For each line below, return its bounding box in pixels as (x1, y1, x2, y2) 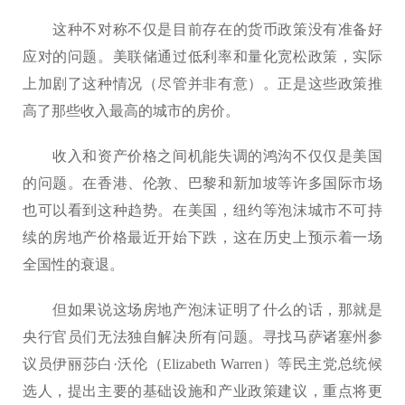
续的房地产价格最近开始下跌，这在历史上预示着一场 (23, 230, 382, 245)
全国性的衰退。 (23, 257, 124, 272)
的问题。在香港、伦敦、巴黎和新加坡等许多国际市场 (23, 175, 382, 191)
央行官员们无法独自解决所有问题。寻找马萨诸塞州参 (23, 329, 382, 344)
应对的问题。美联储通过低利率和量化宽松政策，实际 (23, 49, 382, 64)
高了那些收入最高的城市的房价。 (23, 103, 240, 118)
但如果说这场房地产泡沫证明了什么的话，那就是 (23, 302, 382, 317)
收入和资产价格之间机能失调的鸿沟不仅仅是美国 (23, 148, 382, 164)
